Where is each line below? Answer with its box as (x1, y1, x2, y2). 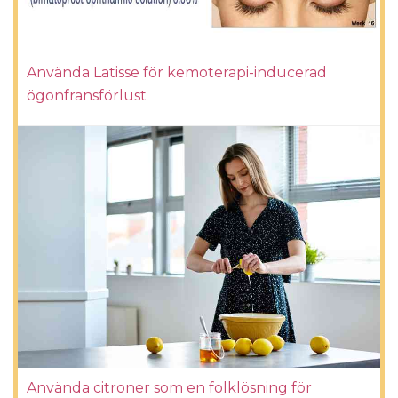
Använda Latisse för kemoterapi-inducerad (27, 63, 327, 81)
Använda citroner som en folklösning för (27, 378, 312, 396)
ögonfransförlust (27, 86, 147, 104)
